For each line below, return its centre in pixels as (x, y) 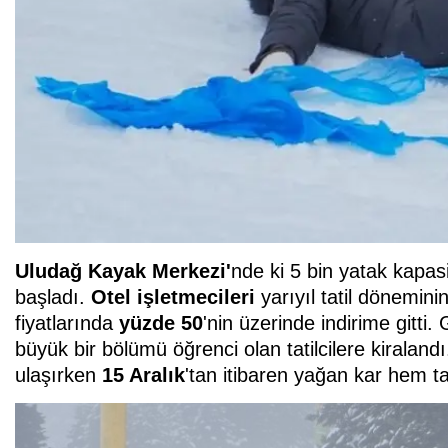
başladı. (53, 296)
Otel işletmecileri (176, 296)
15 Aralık (143, 374)
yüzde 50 (161, 322)
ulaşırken (58, 374)
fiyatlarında (67, 322)
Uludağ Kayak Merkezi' (123, 270)
